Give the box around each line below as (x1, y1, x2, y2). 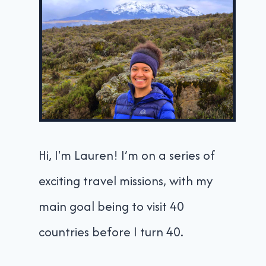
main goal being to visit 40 (39, 197, 185, 216)
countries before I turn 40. (39, 222, 184, 241)
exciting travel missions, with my (39, 171, 213, 190)
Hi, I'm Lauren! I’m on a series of (39, 145, 216, 164)
